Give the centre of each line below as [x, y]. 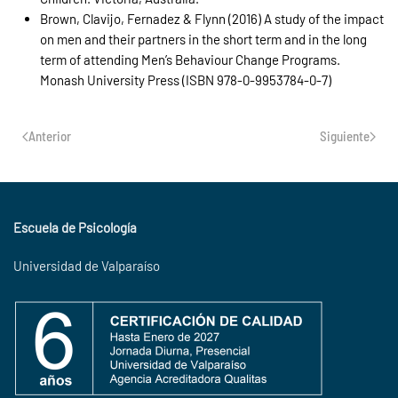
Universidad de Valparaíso [87, 266]
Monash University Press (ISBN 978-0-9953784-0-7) [186, 80]
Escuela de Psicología [75, 228]
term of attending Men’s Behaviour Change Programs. [190, 60]
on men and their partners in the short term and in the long [203, 39]
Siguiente [345, 136]
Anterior [50, 136]
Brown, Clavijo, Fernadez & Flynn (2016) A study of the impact [212, 19]
